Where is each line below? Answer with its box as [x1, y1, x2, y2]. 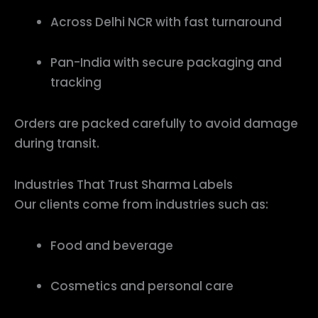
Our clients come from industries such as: [14, 195, 268, 213]
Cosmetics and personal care [50, 278, 234, 295]
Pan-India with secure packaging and [50, 54, 282, 72]
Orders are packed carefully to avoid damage [14, 115, 298, 133]
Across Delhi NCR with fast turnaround [50, 13, 282, 31]
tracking [50, 74, 102, 92]
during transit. [14, 135, 99, 153]
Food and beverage [50, 236, 173, 254]
